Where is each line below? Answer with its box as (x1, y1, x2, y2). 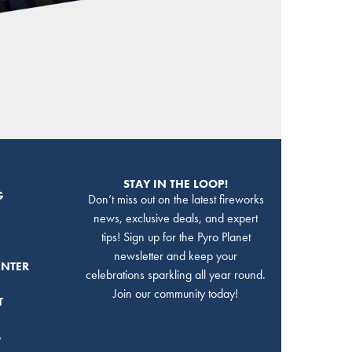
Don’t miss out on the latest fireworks (87, 190, 264, 207)
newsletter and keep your (114, 247, 238, 264)
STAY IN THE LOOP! (123, 175, 229, 192)
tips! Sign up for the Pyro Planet (101, 228, 251, 245)
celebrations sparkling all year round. (86, 266, 266, 283)
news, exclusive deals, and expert (93, 209, 258, 226)
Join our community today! (113, 284, 239, 302)
